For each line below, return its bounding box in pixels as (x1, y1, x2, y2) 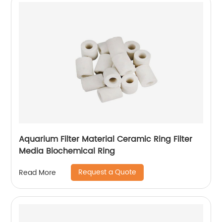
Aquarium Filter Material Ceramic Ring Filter (19, 133, 193, 146)
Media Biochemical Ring (19, 145, 115, 158)
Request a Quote (78, 166, 137, 178)
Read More (19, 166, 56, 178)
